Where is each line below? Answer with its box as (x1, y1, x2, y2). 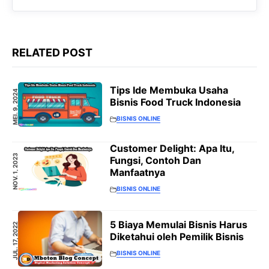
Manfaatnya (110, 166, 165, 179)
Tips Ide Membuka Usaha (110, 84, 228, 97)
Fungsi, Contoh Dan (110, 154, 201, 167)
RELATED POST (12, 46, 92, 59)
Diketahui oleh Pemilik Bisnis (110, 230, 244, 243)
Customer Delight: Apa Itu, (110, 142, 234, 155)
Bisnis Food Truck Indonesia (110, 96, 241, 109)
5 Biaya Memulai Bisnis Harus (110, 218, 247, 231)
